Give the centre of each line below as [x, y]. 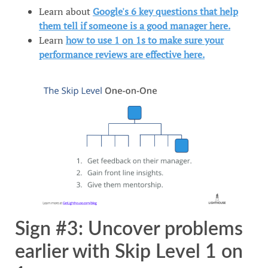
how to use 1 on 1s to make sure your [145, 40]
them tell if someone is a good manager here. [135, 26]
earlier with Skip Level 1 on [129, 252]
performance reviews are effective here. [122, 55]
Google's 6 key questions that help [165, 12]
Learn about [66, 12]
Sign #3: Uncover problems [129, 229]
